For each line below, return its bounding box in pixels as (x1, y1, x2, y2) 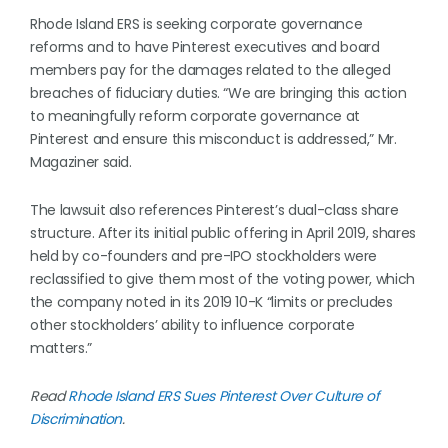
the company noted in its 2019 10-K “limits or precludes (30, 292, 393, 312)
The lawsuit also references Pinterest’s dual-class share (30, 200, 399, 220)
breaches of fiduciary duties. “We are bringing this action (30, 83, 407, 103)
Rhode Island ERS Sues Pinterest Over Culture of (68, 386, 380, 406)
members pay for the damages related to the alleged (30, 60, 391, 80)
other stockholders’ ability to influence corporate (30, 315, 355, 335)
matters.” (30, 338, 92, 358)
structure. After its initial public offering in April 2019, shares (30, 223, 416, 243)
